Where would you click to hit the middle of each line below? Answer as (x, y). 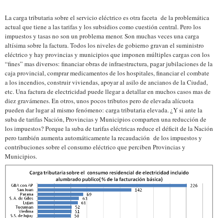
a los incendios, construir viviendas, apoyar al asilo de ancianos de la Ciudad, (106, 82)
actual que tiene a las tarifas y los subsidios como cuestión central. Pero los (103, 27)
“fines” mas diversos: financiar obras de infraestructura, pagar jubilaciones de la (109, 64)
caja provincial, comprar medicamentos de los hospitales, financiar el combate (107, 73)
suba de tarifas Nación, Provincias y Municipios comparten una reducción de (106, 119)
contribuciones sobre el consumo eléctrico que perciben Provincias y (95, 147)
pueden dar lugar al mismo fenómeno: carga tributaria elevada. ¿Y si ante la (104, 110)
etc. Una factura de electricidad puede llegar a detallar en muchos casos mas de (108, 91)
